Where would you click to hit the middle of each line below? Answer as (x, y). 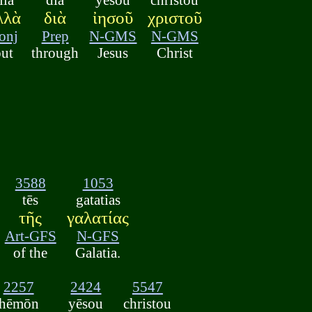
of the (31, 253)
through (55, 52)
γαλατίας (98, 218)
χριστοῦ (174, 17)
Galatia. (98, 253)
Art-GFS (30, 236)
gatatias (98, 200)
